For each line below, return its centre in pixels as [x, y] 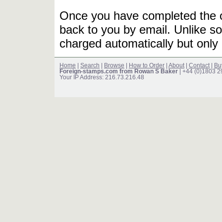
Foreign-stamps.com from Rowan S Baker [119, 71]
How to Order [147, 65]
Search [90, 65]
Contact [199, 65]
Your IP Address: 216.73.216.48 [102, 77]
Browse [114, 65]
